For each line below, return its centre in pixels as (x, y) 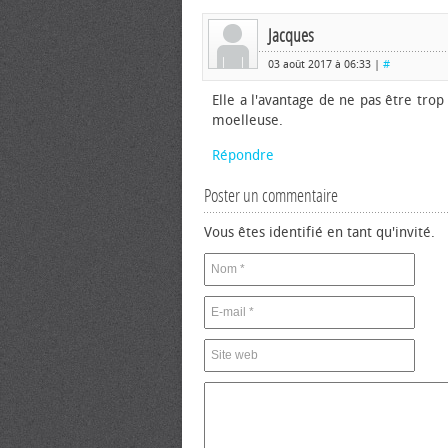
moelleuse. (247, 120)
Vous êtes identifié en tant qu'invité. (319, 232)
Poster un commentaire (271, 196)
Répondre (243, 155)
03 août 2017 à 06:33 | (325, 64)
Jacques (291, 36)
